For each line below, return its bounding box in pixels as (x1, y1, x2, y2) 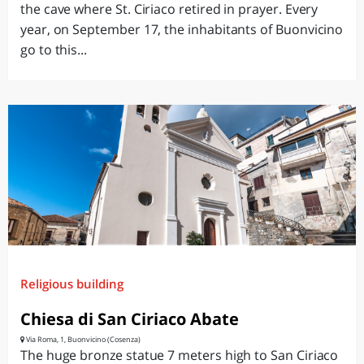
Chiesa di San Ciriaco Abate (20, 308, 239, 330)
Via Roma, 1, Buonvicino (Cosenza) (24, 334, 141, 344)
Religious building (20, 275, 123, 292)
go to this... (20, 41, 88, 58)
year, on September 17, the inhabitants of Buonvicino (20, 20, 344, 38)
